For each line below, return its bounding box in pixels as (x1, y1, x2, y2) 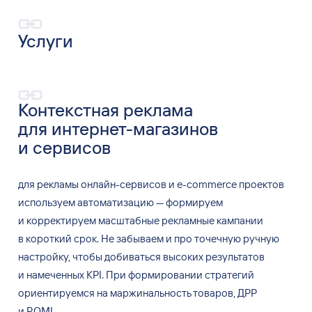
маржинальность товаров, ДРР (109, 286, 256, 300)
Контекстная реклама (17, 98, 193, 120)
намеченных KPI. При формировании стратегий (26, 268, 254, 282)
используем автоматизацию (17, 196, 154, 210)
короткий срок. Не (25, 232, 114, 246)
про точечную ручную (173, 232, 279, 246)
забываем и (116, 232, 172, 246)
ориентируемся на (17, 286, 108, 300)
